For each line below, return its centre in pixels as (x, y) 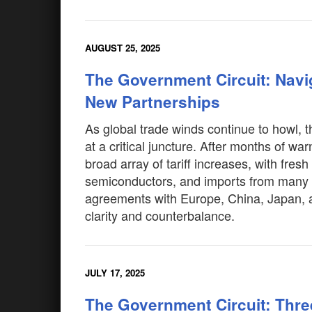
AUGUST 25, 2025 (123, 48)
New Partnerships (153, 102)
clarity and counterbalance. (162, 215)
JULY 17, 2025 (115, 273)
